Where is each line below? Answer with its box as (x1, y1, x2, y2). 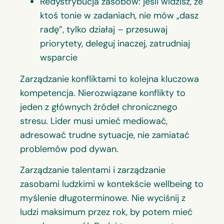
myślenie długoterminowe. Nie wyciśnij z (20, 192, 185, 204)
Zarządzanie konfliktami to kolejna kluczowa (20, 72, 199, 85)
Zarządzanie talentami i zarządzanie (20, 164, 165, 176)
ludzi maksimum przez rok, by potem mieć (20, 206, 192, 218)
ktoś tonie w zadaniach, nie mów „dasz (40, 9, 198, 22)
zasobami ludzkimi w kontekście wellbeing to (20, 178, 203, 190)
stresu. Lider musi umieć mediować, (20, 114, 167, 127)
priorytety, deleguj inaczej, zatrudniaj (40, 37, 190, 50)
